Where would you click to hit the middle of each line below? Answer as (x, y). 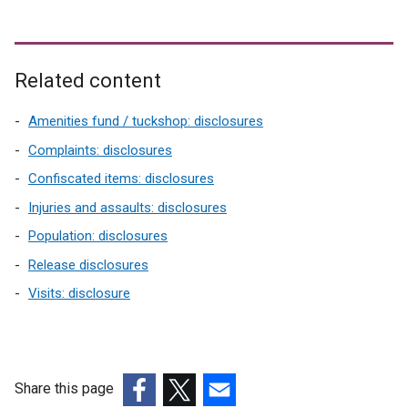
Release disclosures (88, 265)
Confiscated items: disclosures (121, 178)
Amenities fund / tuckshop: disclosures (146, 121)
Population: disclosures (98, 236)
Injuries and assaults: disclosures (127, 207)
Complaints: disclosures (100, 150)
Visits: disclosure (79, 293)
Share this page (64, 388)
